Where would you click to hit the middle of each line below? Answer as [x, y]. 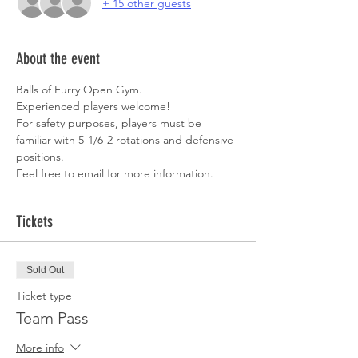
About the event [58, 58]
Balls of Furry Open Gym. [81, 89]
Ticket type [44, 296]
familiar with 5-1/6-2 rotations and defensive [126, 140]
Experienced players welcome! [96, 106]
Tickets [34, 221]
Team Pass [52, 318]
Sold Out [45, 270]
